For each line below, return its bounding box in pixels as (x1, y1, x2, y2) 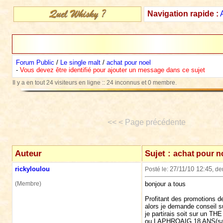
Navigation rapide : (147, 9, 219, 18)
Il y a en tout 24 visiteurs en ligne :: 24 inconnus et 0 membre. (12, 79, 177, 86)
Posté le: (144, 166, 170, 173)
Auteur (14, 148, 42, 158)
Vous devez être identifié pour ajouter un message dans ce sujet (19, 66, 205, 74)
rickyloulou (14, 165, 50, 173)
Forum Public (15, 59, 54, 66)
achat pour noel (106, 59, 151, 66)
